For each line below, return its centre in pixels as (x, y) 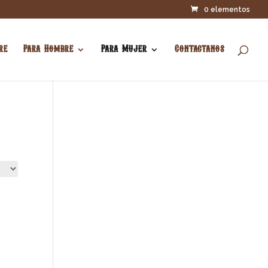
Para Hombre (48, 50)
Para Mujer (124, 50)
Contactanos (200, 50)
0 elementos (227, 10)
